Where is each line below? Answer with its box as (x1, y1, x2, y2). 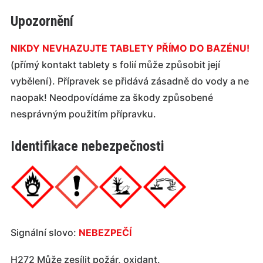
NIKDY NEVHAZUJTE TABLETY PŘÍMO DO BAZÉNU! (11, 42, 249, 55)
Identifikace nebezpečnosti (11, 138, 164, 155)
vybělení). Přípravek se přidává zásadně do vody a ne (11, 75, 249, 87)
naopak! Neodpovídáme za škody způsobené (11, 92, 213, 104)
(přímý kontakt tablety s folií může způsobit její (11, 59, 220, 71)
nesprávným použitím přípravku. (11, 108, 156, 120)
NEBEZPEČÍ (79, 227, 131, 239)
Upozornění (11, 13, 73, 30)
